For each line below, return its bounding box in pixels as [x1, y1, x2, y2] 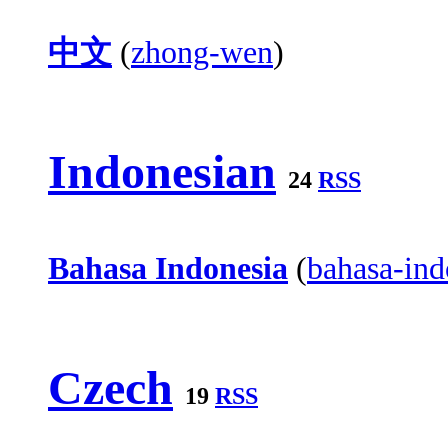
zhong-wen [131, 34, 273, 71]
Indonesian [48, 145, 276, 199]
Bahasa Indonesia [48, 250, 288, 286]
